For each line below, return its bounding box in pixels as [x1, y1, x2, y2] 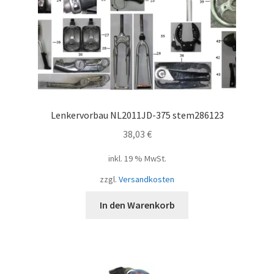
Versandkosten [119, 174, 174, 185]
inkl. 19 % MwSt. [108, 153, 166, 165]
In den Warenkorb [99, 199, 175, 212]
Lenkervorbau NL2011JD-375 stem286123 [50, 109, 224, 122]
